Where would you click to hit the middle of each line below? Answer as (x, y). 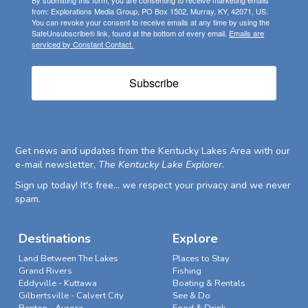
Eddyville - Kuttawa (57, 283)
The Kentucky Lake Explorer (161, 164)
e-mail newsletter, (57, 164)
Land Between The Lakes (68, 258)
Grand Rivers (45, 271)
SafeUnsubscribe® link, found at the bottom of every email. (131, 33)
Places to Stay (201, 258)
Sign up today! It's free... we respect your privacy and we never (153, 185)
